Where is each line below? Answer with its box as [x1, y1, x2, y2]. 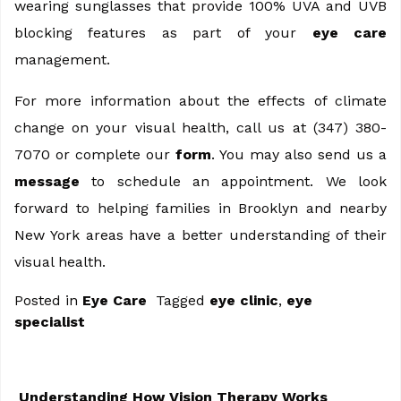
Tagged [156, 291, 209, 309]
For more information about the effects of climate [14, 91, 387, 109]
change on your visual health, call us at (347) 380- [14, 118, 387, 136]
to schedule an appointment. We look [80, 172, 387, 190]
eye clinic [209, 291, 278, 309]
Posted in [14, 291, 82, 309]
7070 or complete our [14, 145, 175, 163]
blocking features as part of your [14, 23, 312, 41]
